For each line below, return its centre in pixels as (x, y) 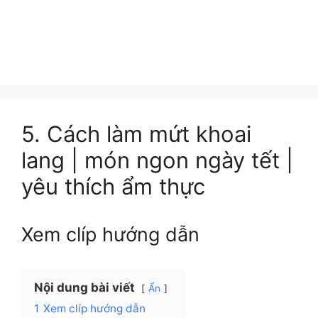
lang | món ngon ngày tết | (157, 160)
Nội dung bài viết (84, 287)
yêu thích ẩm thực (113, 186)
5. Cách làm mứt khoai (136, 134)
